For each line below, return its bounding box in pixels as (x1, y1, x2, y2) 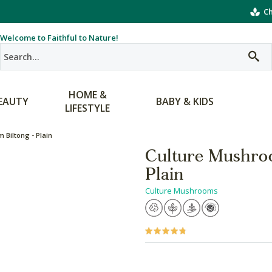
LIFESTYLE (65, 101, 110, 115)
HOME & (68, 88, 107, 101)
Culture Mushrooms (145, 185, 218, 196)
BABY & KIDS (155, 95, 214, 108)
